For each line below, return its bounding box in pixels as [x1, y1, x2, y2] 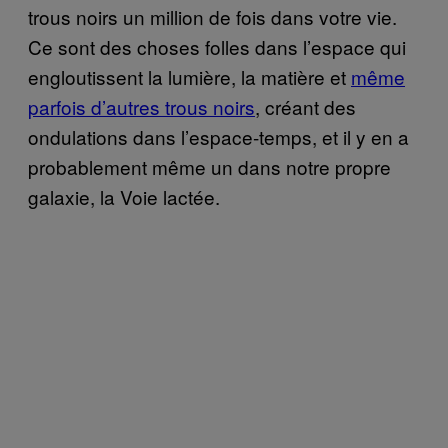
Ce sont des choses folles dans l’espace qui [28, 32, 406, 60]
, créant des [255, 92, 356, 120]
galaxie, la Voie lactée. [28, 182, 220, 210]
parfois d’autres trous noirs [28, 92, 255, 120]
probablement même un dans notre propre [28, 152, 391, 180]
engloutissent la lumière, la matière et [28, 62, 351, 90]
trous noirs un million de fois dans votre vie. [28, 2, 397, 30]
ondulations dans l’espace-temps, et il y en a [28, 122, 409, 150]
